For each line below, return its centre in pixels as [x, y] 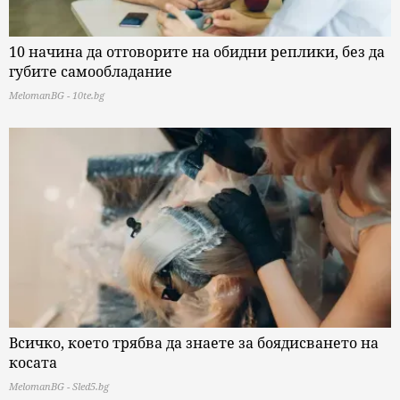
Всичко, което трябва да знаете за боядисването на [194, 342]
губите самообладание [91, 71]
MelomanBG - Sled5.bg [59, 386]
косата [33, 362]
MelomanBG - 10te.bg [57, 95]
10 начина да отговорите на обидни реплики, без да [197, 51]
